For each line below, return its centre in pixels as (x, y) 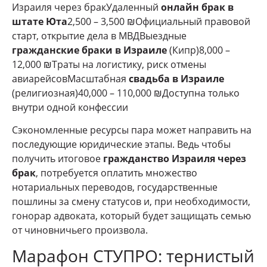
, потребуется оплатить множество (117, 173)
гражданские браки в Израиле (89, 50)
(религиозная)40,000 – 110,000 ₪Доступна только (126, 93)
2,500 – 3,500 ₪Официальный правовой (159, 21)
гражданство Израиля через (175, 159)
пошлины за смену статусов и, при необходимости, (131, 202)
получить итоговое (58, 159)
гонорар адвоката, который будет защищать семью (131, 216)
